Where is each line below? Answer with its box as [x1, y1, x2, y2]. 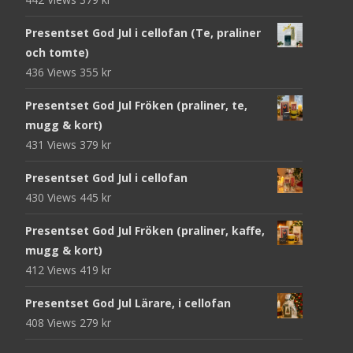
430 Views [25, 189, 80, 205]
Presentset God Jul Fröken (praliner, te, [25, 97, 247, 113]
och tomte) [25, 44, 89, 60]
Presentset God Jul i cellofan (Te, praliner [25, 24, 261, 40]
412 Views [25, 262, 80, 277]
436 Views [25, 64, 80, 80]
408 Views [25, 314, 80, 330]
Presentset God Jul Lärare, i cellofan [25, 295, 231, 310]
